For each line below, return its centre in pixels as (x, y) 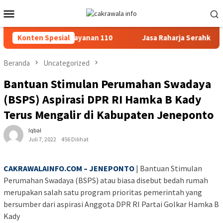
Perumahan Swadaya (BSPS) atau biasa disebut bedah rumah (106, 180)
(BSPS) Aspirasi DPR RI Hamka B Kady (103, 100)
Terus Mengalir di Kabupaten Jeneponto (109, 115)
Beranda (17, 63)
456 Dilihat (75, 139)
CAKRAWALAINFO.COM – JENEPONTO (69, 168)
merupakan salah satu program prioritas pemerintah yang (103, 192)
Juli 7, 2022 (42, 139)
